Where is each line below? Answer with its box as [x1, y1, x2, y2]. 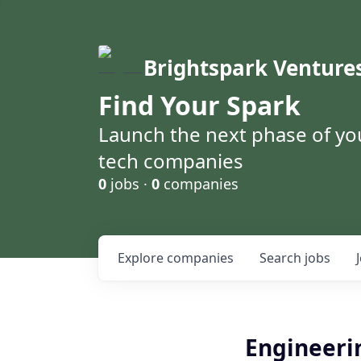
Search [259, 249, 305, 267]
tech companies [98, 147, 243, 174]
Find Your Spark [98, 88, 301, 122]
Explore [118, 249, 167, 267]
